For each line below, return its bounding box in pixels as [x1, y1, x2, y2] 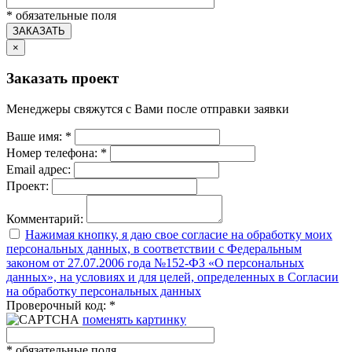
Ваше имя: [6, 130, 65, 144]
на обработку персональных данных [6, 284, 201, 299]
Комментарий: [6, 212, 83, 226]
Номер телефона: [6, 146, 101, 160]
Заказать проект [6, 70, 119, 87]
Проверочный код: [6, 299, 109, 313]
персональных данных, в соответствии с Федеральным [6, 242, 302, 256]
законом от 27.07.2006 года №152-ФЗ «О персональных [6, 256, 304, 270]
